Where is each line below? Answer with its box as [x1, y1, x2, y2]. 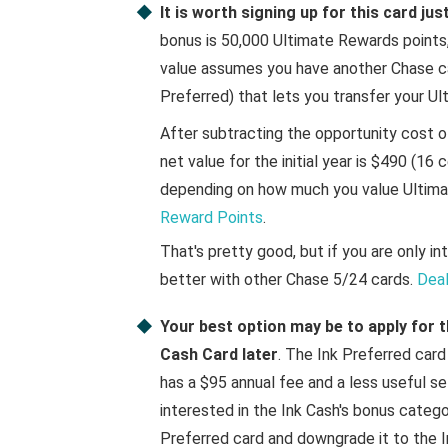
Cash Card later [159, 345, 278, 365]
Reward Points [159, 208, 263, 228]
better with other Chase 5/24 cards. [159, 270, 417, 290]
